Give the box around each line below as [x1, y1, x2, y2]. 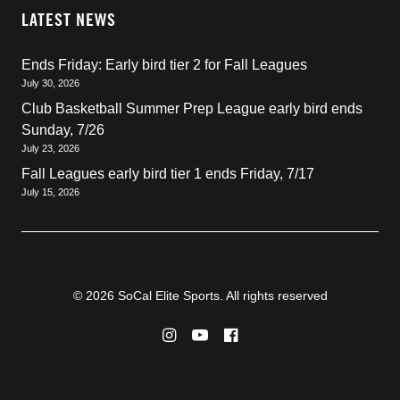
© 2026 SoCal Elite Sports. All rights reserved [72, 288, 328, 303]
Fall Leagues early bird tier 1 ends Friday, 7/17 [21, 166, 314, 181]
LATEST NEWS [21, 9, 116, 30]
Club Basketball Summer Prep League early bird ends [21, 101, 362, 116]
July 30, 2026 [21, 78, 79, 88]
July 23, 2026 [21, 143, 79, 154]
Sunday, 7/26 [21, 122, 104, 137]
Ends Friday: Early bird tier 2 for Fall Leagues [21, 57, 307, 72]
